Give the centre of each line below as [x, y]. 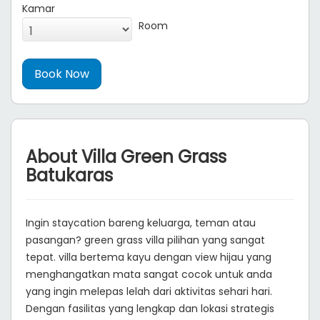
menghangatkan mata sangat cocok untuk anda [149, 274]
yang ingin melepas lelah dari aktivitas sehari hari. [149, 291]
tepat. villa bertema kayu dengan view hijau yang [149, 257]
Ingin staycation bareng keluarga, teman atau [141, 223]
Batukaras [69, 175]
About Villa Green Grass [126, 157]
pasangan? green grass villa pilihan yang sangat [145, 240]
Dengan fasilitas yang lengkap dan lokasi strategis [150, 309]
